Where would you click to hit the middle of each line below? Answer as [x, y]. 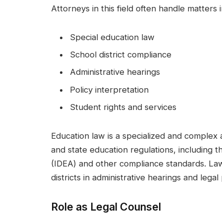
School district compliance [121, 54]
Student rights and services [123, 107]
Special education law [112, 37]
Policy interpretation [109, 89]
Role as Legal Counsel [106, 206]
